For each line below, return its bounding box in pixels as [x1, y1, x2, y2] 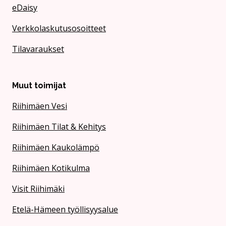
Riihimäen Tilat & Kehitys [12, 121, 106, 133]
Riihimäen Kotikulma [12, 162, 90, 174]
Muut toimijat [12, 81, 66, 91]
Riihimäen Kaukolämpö [12, 142, 99, 153]
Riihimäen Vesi [12, 100, 67, 112]
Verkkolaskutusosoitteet [12, 22, 106, 34]
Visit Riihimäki [12, 183, 65, 195]
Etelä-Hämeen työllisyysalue [12, 204, 118, 215]
